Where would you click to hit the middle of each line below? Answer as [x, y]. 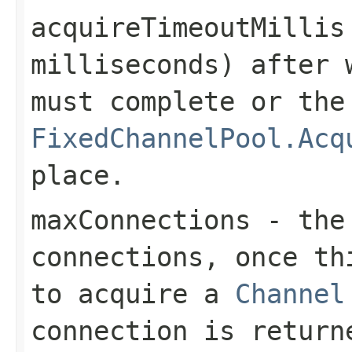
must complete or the [188, 101]
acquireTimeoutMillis [188, 27]
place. [78, 175]
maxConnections [141, 220]
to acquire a [133, 293]
